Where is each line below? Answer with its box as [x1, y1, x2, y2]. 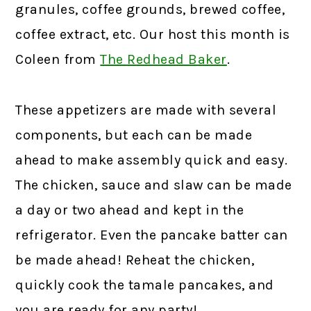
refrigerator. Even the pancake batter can [15, 226, 288, 243]
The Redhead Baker [100, 51, 227, 67]
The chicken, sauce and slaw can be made [15, 176, 292, 193]
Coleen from [15, 51, 96, 67]
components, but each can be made [15, 126, 253, 143]
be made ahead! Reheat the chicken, [15, 251, 255, 268]
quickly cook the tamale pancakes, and [15, 276, 274, 293]
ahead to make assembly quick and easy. [15, 151, 288, 168]
